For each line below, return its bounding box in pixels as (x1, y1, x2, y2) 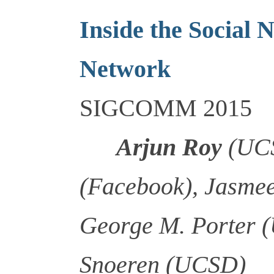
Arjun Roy (116, 133, 222, 161)
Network (80, 55, 171, 83)
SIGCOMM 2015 (80, 94, 252, 122)
